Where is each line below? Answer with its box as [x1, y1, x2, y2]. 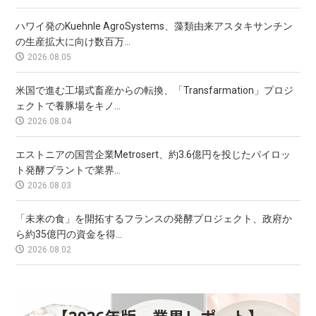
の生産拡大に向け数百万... [16, 36, 131, 48]
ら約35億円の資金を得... [16, 229, 123, 241]
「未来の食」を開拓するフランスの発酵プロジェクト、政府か [16, 213, 293, 225]
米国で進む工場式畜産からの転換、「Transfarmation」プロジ [16, 85, 294, 97]
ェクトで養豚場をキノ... [16, 100, 121, 112]
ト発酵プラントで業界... [16, 164, 121, 176]
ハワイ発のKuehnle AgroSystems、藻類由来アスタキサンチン [16, 20, 293, 32]
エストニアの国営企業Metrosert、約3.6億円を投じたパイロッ [16, 149, 291, 161]
